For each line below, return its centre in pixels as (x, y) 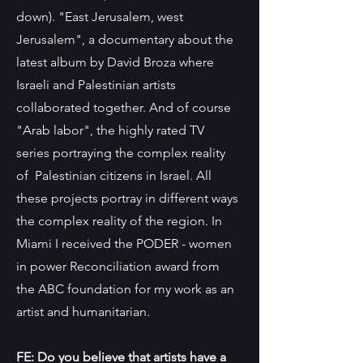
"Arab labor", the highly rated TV (110, 130)
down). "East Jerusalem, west (100, 17)
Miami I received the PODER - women (124, 243)
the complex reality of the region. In (119, 221)
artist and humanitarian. (83, 312)
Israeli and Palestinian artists (96, 85)
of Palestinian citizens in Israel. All (114, 175)
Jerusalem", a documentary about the (125, 39)
